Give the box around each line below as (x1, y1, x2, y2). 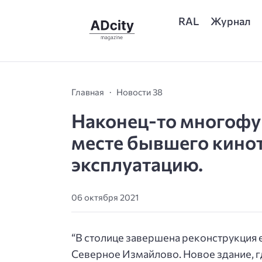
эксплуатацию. (71, 151, 203, 175)
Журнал (211, 14, 251, 27)
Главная (71, 86, 104, 97)
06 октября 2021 (71, 192, 139, 203)
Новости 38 (116, 86, 163, 97)
